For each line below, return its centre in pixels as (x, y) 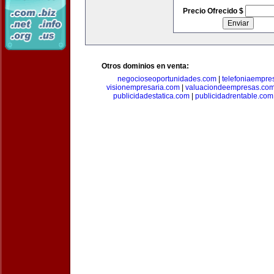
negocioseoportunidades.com (167, 79)
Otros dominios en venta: (145, 66)
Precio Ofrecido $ (214, 11)
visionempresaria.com (143, 87)
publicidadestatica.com (151, 96)
